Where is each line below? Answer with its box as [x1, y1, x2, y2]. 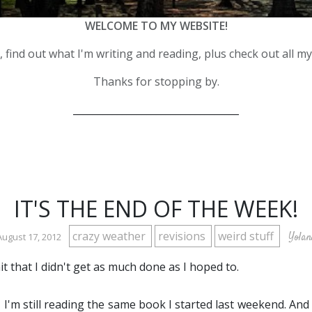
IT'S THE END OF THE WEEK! [14, 194, 298, 224]
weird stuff [218, 228, 276, 244]
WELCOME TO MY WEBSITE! [84, 18, 228, 34]
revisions [158, 228, 208, 244]
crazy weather [72, 228, 148, 244]
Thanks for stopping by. [93, 74, 219, 90]
